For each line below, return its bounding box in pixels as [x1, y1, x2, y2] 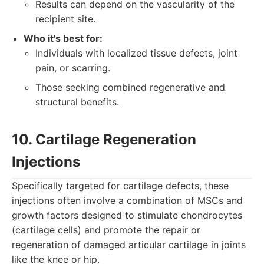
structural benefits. [35, 96, 119, 108]
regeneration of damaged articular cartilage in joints [12, 239, 246, 250]
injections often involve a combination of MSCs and [12, 194, 243, 206]
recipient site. [35, 13, 95, 25]
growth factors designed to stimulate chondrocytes [12, 209, 242, 221]
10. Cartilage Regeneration [12, 131, 196, 148]
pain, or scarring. [35, 62, 110, 74]
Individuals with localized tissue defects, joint [35, 47, 237, 59]
